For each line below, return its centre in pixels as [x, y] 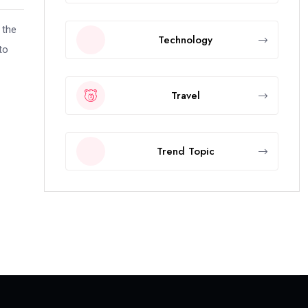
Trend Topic [185, 151]
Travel [185, 95]
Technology [185, 40]
